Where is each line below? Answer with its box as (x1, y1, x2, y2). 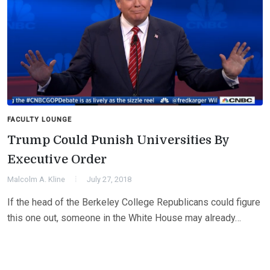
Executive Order (7, 152, 107, 167)
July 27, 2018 (87, 175, 131, 184)
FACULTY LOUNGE (7, 116, 72, 124)
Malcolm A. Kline (7, 175, 65, 184)
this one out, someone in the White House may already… (7, 212, 241, 224)
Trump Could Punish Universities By (7, 133, 230, 148)
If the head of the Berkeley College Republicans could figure (7, 196, 260, 209)
